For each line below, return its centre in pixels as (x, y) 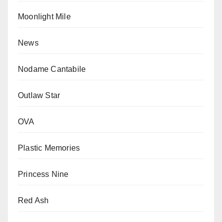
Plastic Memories (49, 148)
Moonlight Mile (44, 16)
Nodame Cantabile (52, 69)
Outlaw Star (39, 95)
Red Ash (33, 200)
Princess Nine (43, 174)
